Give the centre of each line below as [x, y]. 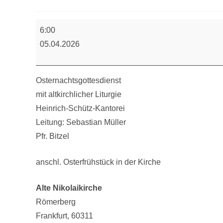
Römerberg [56, 202]
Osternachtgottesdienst [72, 25]
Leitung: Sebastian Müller [81, 122]
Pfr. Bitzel [53, 136]
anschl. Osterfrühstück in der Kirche [98, 162]
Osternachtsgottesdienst [78, 81]
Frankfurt [52, 216]
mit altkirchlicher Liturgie [79, 95]
